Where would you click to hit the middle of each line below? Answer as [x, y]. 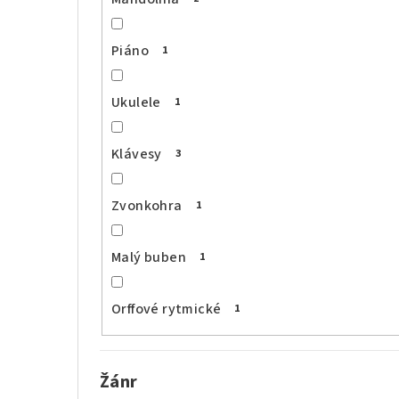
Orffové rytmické [167, 309]
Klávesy [137, 154]
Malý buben [149, 257]
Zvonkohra [147, 205]
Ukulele [136, 102]
